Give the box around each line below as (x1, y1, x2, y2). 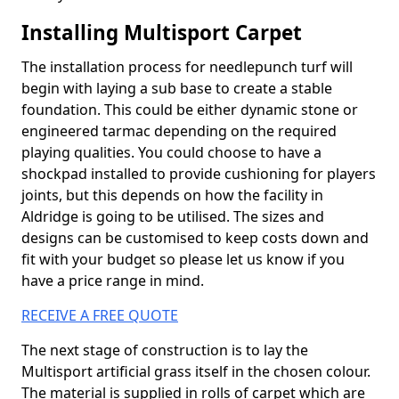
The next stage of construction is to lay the (21, 340, 308, 360)
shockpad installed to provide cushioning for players (21, 164, 376, 183)
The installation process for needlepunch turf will (21, 57, 353, 77)
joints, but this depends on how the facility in (21, 185, 323, 205)
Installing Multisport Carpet (21, 19, 302, 46)
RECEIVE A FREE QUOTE (21, 305, 178, 325)
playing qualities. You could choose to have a (21, 142, 322, 162)
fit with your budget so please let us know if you (21, 249, 345, 269)
